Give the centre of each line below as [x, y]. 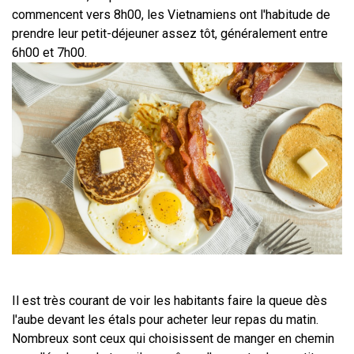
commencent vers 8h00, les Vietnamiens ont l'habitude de [171, 14]
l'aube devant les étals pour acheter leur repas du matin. [165, 319]
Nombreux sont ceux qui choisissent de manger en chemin [173, 338]
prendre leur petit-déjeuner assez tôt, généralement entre [170, 33]
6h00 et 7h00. [49, 52]
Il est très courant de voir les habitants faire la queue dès [169, 300]
